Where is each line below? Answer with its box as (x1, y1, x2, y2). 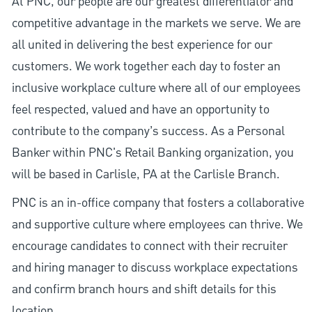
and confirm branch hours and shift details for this (11, 281, 276, 299)
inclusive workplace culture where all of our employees (11, 79, 301, 97)
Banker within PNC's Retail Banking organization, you (11, 144, 294, 162)
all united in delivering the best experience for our (11, 36, 272, 54)
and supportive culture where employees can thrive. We (11, 216, 303, 234)
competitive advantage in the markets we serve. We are (11, 15, 301, 33)
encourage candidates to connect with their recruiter (11, 237, 288, 256)
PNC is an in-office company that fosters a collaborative (11, 194, 304, 212)
